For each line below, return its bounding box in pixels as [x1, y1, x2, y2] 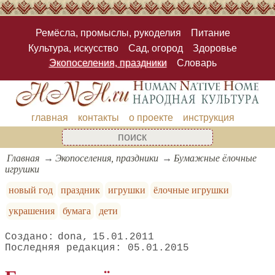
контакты [77, 112, 119, 123]
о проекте [128, 112, 173, 123]
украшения [9, 205, 55, 216]
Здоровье [193, 42, 237, 53]
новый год [9, 184, 53, 195]
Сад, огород [128, 42, 183, 53]
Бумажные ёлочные [174, 152, 257, 163]
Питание [190, 28, 230, 39]
